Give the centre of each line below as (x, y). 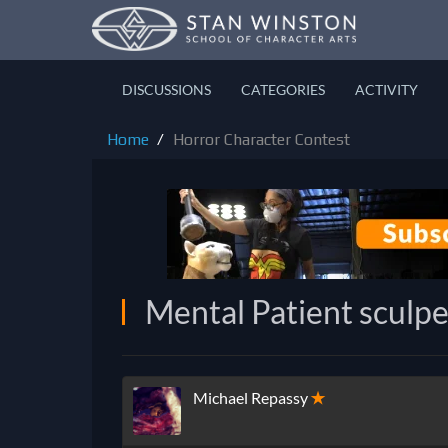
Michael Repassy (250, 398)
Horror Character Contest (261, 139)
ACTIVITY (386, 89)
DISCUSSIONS (166, 89)
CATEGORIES (283, 89)
